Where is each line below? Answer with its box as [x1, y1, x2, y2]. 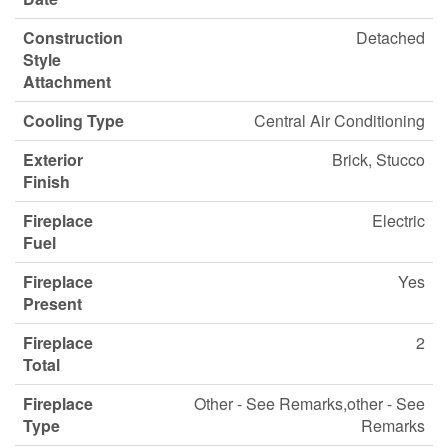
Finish [23, 170, 70, 193]
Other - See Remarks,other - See [194, 392, 425, 415]
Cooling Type [23, 109, 124, 132]
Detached [356, 26, 425, 49]
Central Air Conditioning [254, 109, 425, 132]
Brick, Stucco [332, 148, 425, 171]
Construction [23, 26, 123, 49]
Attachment [23, 70, 111, 93]
